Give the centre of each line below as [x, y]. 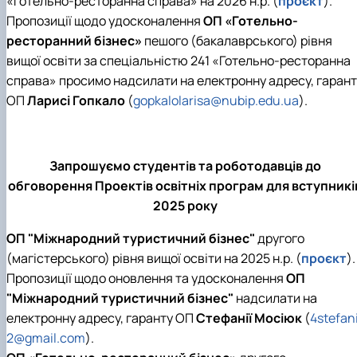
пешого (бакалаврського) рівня [237, 41]
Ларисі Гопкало [77, 101]
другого [280, 239]
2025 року [185, 206]
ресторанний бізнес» [74, 41]
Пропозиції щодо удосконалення [105, 21]
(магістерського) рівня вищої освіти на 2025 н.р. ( [154, 259]
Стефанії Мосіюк [250, 318]
